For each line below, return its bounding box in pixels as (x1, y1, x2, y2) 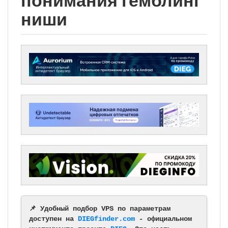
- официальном (135, 214, 192, 223)
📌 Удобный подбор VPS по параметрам (29, 204, 170, 213)
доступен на (29, 214, 78, 223)
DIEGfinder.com (78, 214, 135, 223)
